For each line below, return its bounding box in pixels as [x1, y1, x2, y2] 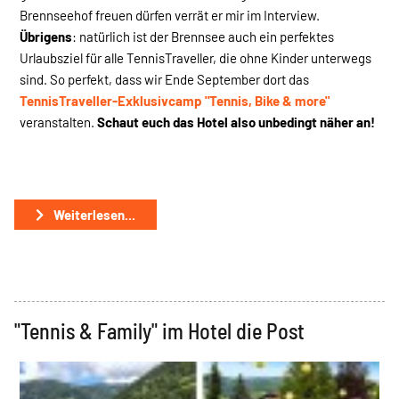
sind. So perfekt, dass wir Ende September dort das [20, 70, 309, 87]
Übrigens [20, 28, 72, 45]
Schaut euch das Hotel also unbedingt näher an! [97, 113, 375, 130]
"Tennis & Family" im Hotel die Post [14, 317, 305, 344]
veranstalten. [20, 113, 97, 130]
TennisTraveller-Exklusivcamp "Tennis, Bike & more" [20, 92, 330, 109]
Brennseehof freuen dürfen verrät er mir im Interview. [20, 6, 320, 23]
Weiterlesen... [50, 206, 135, 223]
